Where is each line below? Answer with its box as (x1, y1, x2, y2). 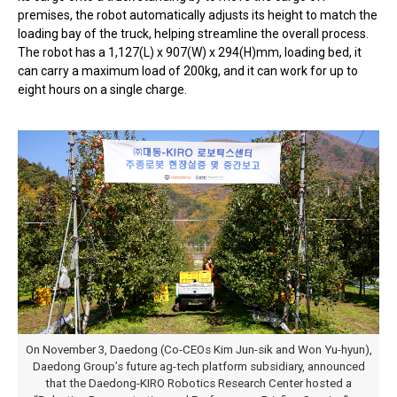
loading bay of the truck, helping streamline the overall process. (18, 27, 369, 42)
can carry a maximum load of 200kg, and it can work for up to (18, 64, 358, 79)
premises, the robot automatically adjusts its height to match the (18, 8, 378, 23)
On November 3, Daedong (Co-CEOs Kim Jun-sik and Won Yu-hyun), (25, 343, 372, 357)
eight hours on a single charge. (18, 82, 187, 97)
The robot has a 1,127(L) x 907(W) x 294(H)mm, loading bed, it (18, 45, 362, 60)
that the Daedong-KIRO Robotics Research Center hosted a (45, 377, 352, 391)
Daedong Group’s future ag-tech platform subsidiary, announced (32, 360, 365, 374)
